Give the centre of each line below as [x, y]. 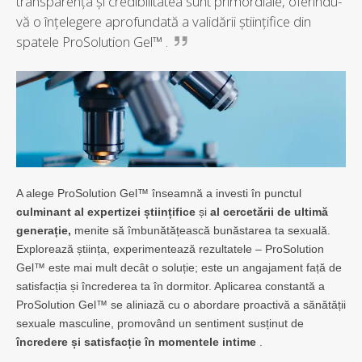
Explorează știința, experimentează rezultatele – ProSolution [170, 249]
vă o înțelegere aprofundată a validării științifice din [164, 22]
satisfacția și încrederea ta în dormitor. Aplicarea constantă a [170, 286]
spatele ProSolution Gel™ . [92, 42]
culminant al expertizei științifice [106, 212]
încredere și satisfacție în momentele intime [136, 342]
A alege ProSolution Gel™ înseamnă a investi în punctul [159, 194]
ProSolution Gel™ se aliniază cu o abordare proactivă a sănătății [181, 305]
